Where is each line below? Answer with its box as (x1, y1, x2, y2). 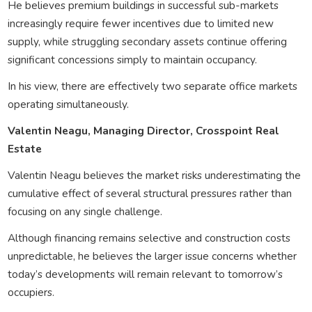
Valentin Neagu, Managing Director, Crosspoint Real (7, 123, 279, 138)
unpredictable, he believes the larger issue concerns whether (7, 248, 297, 263)
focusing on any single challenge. (7, 203, 162, 219)
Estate (7, 141, 42, 156)
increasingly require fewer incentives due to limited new (7, 15, 274, 31)
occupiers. (7, 284, 54, 299)
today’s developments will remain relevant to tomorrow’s (7, 266, 283, 281)
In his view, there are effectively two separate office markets (7, 78, 297, 93)
